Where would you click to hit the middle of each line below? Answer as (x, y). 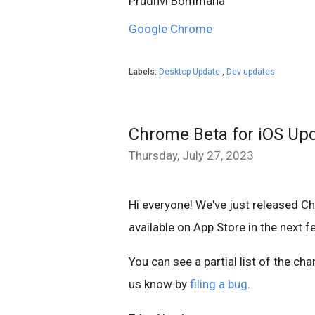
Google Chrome (171, 28)
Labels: (144, 71)
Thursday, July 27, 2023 (191, 155)
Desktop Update (191, 71)
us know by (159, 284)
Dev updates (251, 71)
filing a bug (219, 284)
